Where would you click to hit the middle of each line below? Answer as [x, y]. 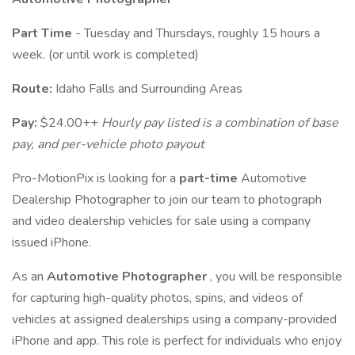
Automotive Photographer [128, 277]
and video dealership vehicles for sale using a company [161, 221]
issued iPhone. [53, 242]
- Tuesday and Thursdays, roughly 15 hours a [198, 33]
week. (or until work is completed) [105, 55]
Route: [34, 89]
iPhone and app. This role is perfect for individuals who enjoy [177, 341]
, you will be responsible [276, 277]
